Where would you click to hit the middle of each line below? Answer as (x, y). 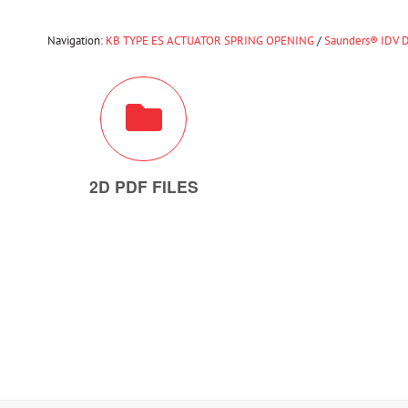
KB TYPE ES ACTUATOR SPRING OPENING (210, 41)
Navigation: (76, 41)
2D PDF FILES (143, 186)
